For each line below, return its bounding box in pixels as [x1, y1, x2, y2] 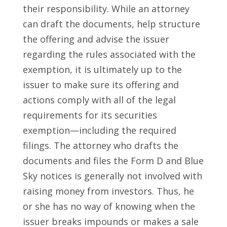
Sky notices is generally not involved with [22, 170, 202, 182]
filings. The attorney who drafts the [22, 139, 178, 152]
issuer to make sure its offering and [22, 79, 179, 91]
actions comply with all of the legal [22, 94, 176, 106]
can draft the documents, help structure [22, 18, 200, 30]
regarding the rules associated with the [22, 48, 196, 61]
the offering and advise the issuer [22, 33, 169, 46]
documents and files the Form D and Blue [22, 155, 204, 167]
